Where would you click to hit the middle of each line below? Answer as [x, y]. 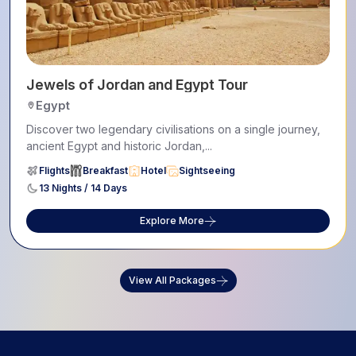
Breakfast [105, 170]
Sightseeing [207, 170]
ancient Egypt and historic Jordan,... [119, 145]
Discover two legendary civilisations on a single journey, [173, 129]
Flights [54, 170]
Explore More [172, 220]
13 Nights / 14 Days [83, 188]
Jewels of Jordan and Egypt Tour [137, 84]
